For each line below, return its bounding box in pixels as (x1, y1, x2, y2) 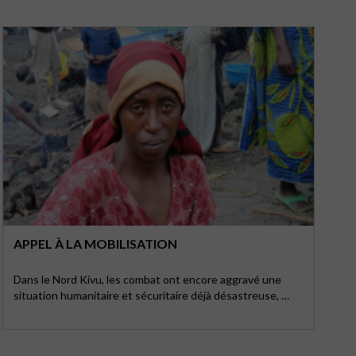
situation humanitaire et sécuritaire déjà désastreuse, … (13, 288, 289, 302)
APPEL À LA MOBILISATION (13, 236, 177, 251)
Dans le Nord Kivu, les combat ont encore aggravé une (13, 273, 281, 286)
